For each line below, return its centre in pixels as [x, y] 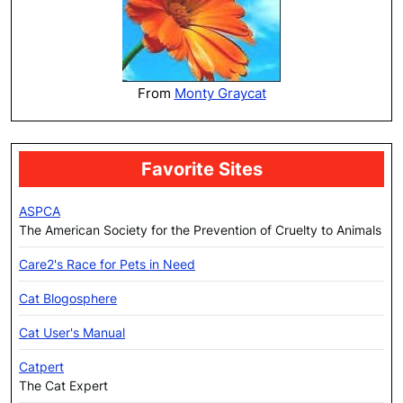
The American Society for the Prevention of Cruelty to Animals [200, 230]
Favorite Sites [201, 170]
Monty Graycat [220, 94]
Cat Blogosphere [68, 299]
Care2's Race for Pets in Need [107, 264]
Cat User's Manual [72, 333]
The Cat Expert [63, 386]
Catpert [41, 367]
